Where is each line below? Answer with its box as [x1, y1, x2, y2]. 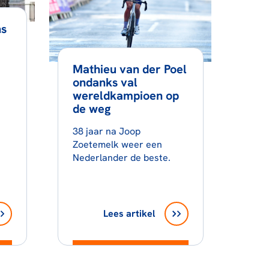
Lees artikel [103, 207, 155, 220]
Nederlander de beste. [72, 151, 171, 164]
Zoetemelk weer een [72, 138, 162, 151]
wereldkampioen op [72, 88, 179, 103]
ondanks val [72, 74, 138, 90]
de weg [72, 101, 110, 116]
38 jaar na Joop [72, 125, 141, 138]
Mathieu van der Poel [72, 61, 187, 77]
